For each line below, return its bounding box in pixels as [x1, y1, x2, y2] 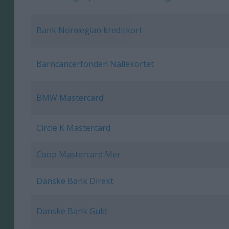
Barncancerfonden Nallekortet [36, 58, 154, 70]
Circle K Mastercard [36, 122, 111, 134]
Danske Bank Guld [36, 205, 107, 217]
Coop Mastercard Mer [36, 149, 121, 161]
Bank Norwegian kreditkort [36, 25, 143, 36]
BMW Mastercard [36, 92, 104, 104]
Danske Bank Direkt [36, 175, 114, 187]
